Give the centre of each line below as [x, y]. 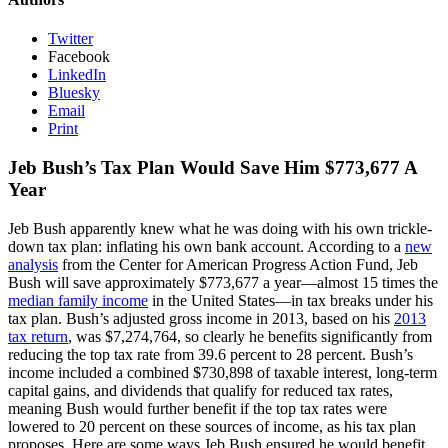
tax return [38, 336]
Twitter [70, 39]
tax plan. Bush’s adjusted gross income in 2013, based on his [201, 318]
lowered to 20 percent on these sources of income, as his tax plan [212, 426]
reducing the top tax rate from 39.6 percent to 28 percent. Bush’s [210, 354]
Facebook [79, 57]
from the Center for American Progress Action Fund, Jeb [238, 264]
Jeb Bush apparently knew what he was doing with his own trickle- [220, 228]
